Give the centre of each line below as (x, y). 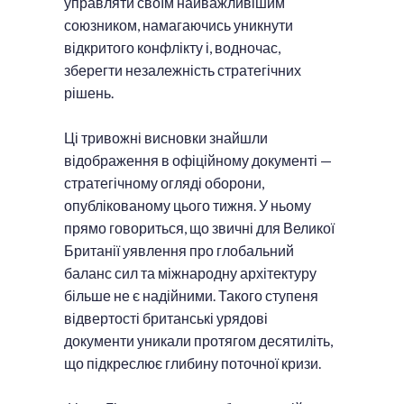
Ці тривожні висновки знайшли (166, 137)
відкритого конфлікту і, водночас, (172, 47)
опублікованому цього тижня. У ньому (188, 205)
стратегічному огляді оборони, (164, 182)
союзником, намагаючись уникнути (179, 24)
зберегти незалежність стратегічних (183, 69)
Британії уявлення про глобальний (179, 250)
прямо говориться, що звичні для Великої (199, 227)
